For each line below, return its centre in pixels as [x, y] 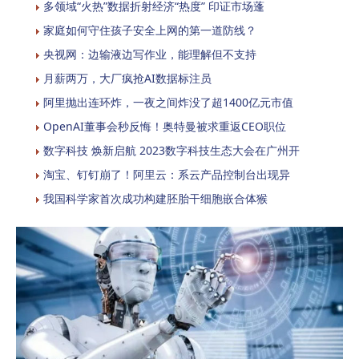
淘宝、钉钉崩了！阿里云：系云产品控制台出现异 [167, 174]
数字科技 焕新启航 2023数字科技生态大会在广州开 [171, 150]
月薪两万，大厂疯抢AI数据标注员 [127, 78]
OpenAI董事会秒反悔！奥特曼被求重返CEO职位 [165, 126]
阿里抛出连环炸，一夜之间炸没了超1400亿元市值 [168, 102]
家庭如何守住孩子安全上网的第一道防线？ [150, 30]
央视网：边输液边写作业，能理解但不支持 [150, 54]
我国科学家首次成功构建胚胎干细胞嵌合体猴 [155, 198]
